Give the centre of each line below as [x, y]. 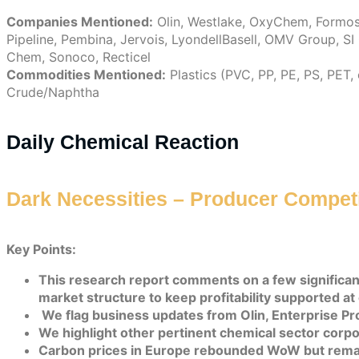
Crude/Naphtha [53, 92]
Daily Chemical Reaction [123, 142]
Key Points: [41, 249]
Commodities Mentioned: [86, 75]
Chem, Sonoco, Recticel [79, 57]
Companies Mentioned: [80, 22]
